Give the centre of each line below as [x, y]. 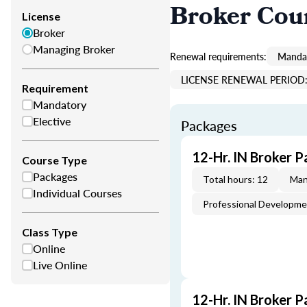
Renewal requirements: [218, 56]
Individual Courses [77, 193]
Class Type [50, 232]
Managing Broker [74, 49]
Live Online [60, 265]
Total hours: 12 [235, 179]
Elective [52, 121]
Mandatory [60, 105]
